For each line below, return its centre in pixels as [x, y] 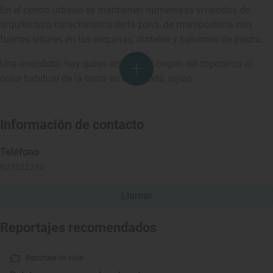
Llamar [136, 196]
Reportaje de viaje [55, 258]
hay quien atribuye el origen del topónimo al [158, 64]
